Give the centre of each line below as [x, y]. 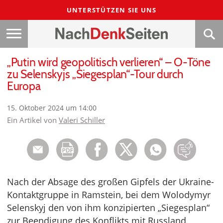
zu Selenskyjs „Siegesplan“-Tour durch [95, 74]
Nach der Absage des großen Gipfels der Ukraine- [111, 182]
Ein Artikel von [33, 120]
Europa [24, 86]
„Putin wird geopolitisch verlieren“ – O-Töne [109, 62]
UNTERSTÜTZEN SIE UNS [111, 10]
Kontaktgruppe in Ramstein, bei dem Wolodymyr [109, 195]
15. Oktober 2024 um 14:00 [52, 108]
